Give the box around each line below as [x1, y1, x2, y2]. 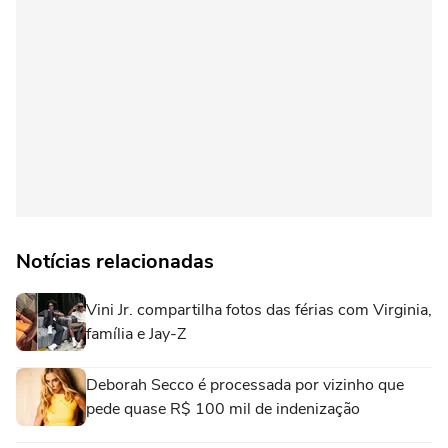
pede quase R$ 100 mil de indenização [86, 397, 360, 420]
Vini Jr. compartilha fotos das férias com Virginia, [86, 298, 432, 321]
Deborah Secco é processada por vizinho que [86, 373, 404, 396]
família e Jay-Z [86, 322, 186, 345]
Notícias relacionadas [16, 247, 214, 275]
